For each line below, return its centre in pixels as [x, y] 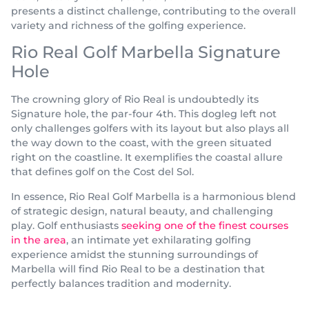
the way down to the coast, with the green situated [141, 143]
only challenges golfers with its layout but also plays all [150, 129]
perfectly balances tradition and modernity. [121, 283]
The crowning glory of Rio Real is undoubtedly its [135, 100]
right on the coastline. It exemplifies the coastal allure [147, 158]
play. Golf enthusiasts [66, 225]
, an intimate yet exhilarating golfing [159, 240]
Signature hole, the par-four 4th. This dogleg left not [144, 114]
